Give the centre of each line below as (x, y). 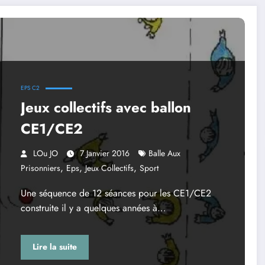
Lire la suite (54, 247)
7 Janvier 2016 (104, 153)
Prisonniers (40, 168)
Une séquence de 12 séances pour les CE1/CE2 (116, 193)
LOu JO (45, 153)
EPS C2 (30, 88)
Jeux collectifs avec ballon (106, 107)
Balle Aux (164, 153)
